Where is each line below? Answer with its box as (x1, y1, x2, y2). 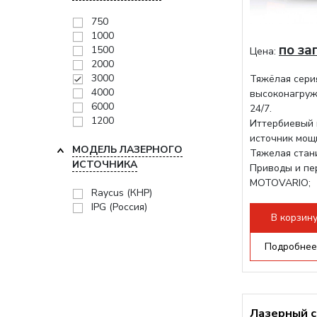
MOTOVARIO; (250, 176, 311, 190)
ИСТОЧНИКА (72, 158, 137, 171)
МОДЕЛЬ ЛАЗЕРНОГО (72, 143, 183, 156)
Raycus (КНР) (91, 186, 152, 200)
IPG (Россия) (91, 200, 147, 214)
